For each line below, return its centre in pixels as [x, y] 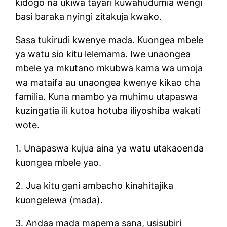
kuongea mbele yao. [59, 162]
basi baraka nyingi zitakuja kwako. [89, 16]
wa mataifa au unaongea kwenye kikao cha [108, 82]
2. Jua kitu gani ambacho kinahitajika [94, 185]
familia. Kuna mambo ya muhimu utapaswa [107, 96]
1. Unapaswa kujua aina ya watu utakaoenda [110, 148]
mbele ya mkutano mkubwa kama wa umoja [109, 68]
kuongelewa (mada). [59, 200]
